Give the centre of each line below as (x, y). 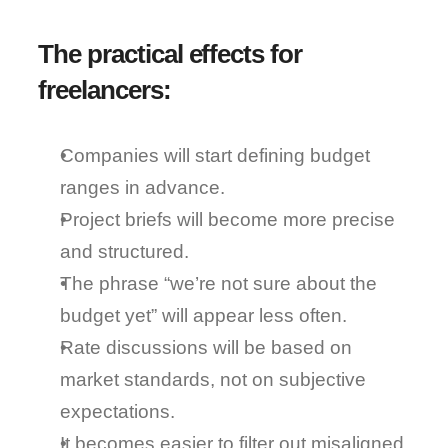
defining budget (304, 155)
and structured (122, 251)
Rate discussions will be (166, 347)
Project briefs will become (172, 219)
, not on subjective (288, 379)
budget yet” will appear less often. (204, 315)
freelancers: (104, 90)
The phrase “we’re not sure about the (219, 283)
